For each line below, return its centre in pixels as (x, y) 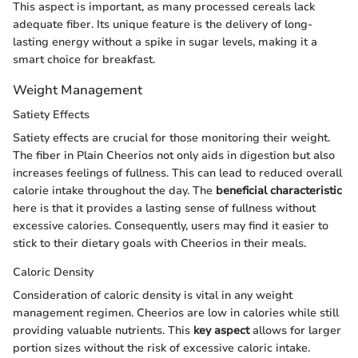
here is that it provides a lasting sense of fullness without (164, 209)
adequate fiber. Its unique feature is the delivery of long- (163, 25)
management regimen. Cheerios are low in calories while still (176, 313)
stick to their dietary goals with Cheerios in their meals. (159, 244)
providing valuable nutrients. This (103, 331)
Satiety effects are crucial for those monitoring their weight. (171, 138)
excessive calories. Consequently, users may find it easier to (171, 226)
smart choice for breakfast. (84, 60)
